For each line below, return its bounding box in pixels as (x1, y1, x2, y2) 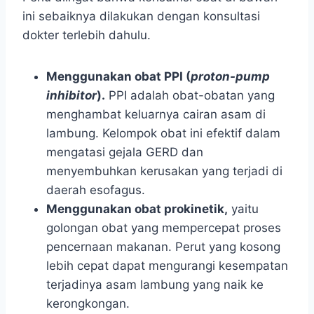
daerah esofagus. (46, 183, 145, 198)
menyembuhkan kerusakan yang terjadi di (46, 164, 282, 179)
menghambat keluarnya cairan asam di (46, 107, 266, 122)
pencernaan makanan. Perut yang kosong (46, 240, 280, 254)
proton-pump (191, 69, 270, 84)
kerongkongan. (46, 296, 130, 311)
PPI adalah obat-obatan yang (105, 88, 275, 103)
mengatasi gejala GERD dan (46, 145, 203, 160)
